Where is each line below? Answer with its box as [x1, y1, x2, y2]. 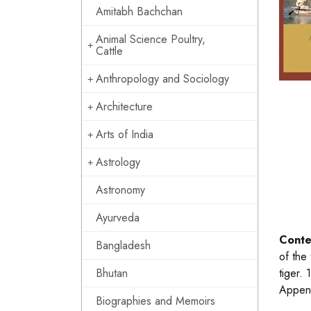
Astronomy [96, 182, 145, 198]
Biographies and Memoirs [96, 293, 215, 309]
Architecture [96, 99, 153, 115]
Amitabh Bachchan [96, 3, 183, 19]
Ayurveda [96, 210, 140, 226]
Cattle [96, 43, 123, 59]
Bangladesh [96, 237, 151, 253]
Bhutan [96, 265, 128, 281]
